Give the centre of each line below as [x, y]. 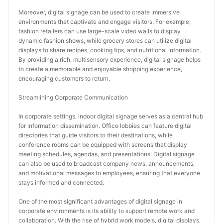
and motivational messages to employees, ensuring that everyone [109, 173]
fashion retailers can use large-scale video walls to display [100, 31]
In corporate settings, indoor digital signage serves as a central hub [111, 116]
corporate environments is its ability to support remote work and [107, 211]
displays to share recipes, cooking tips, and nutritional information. [110, 50]
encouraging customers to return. [64, 78]
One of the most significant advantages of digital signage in [100, 201]
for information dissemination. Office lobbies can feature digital [105, 126]
